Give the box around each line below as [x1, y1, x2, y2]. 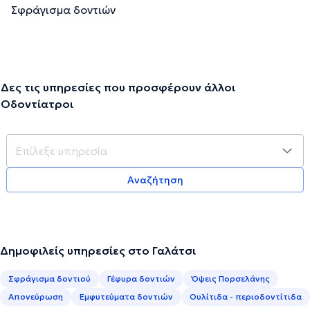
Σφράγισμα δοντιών [11, 2, 116, 17]
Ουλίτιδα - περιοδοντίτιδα [190, 291, 302, 302]
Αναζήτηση [127, 173, 183, 186]
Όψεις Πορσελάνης [192, 273, 270, 284]
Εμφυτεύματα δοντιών [80, 291, 173, 302]
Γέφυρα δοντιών [107, 273, 175, 284]
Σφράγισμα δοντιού [8, 273, 91, 284]
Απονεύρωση [8, 291, 63, 302]
